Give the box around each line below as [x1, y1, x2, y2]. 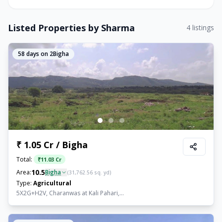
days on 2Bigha [25, 50, 69, 58]
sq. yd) [93, 169, 111, 176]
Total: [16, 155, 32, 164]
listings [190, 23, 214, 32]
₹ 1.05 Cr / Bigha [16, 139, 88, 151]
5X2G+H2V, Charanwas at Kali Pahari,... [16, 189, 124, 197]
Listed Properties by [8, 22, 101, 34]
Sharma [101, 22, 135, 34]
